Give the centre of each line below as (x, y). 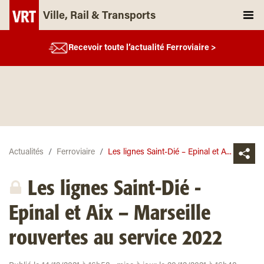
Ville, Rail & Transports (99, 16)
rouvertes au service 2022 (115, 239)
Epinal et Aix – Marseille (110, 214)
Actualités (26, 153)
